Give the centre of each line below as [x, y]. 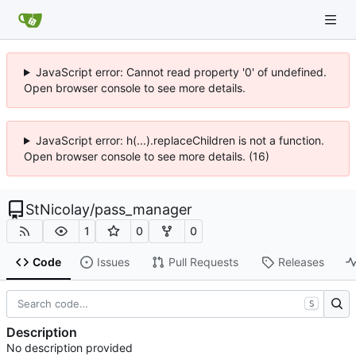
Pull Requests [203, 262]
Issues [113, 262]
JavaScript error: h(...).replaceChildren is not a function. [180, 140]
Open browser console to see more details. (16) [147, 156]
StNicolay [58, 209]
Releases [301, 262]
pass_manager [143, 209]
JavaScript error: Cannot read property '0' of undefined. [181, 72]
